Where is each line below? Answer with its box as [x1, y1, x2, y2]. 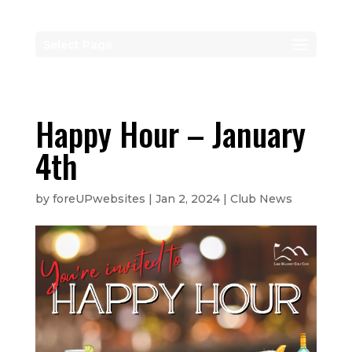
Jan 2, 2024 [155, 192, 220, 206]
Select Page [42, 38, 112, 52]
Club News [229, 192, 292, 206]
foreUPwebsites [52, 192, 145, 206]
